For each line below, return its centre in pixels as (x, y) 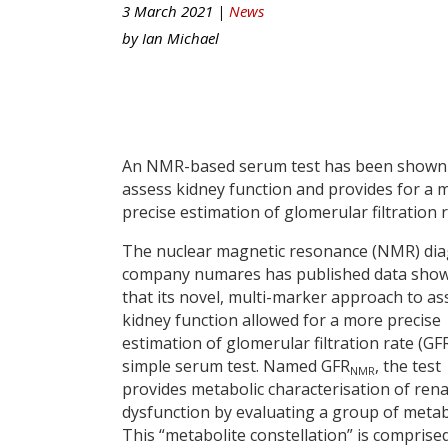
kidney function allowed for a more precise (281, 319)
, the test (408, 365)
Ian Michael (180, 37)
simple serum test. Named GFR (236, 365)
